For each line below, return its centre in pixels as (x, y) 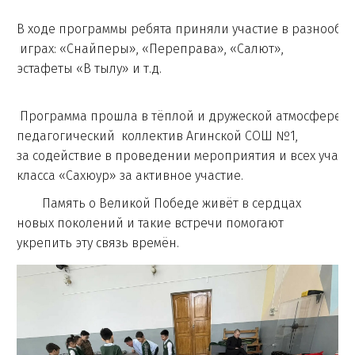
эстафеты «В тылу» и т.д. (92, 69)
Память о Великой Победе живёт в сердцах (159, 203)
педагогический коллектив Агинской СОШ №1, (157, 136)
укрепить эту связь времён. (98, 243)
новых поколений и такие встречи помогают (150, 223)
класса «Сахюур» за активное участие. (132, 176)
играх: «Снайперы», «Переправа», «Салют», (150, 49)
